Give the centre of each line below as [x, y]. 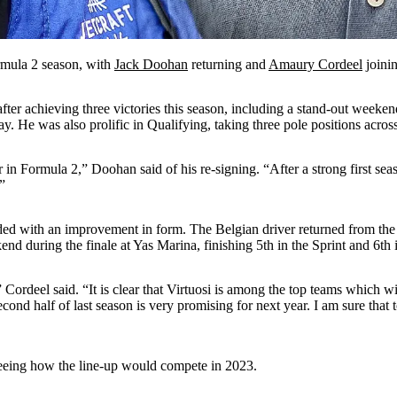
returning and [228, 64]
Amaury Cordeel [315, 64]
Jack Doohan [151, 64]
